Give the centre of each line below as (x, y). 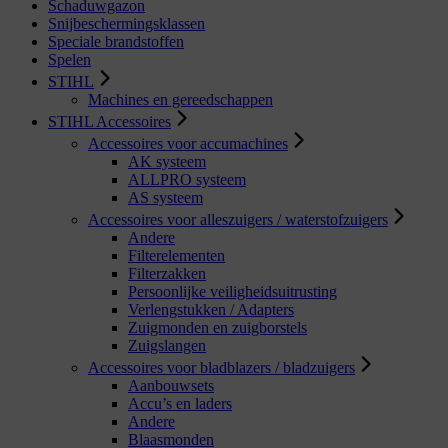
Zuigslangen (167, 345)
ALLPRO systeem (187, 179)
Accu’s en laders (180, 403)
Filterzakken (167, 273)
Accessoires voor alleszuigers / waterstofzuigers (238, 219)
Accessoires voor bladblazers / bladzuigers (221, 367)
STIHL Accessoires (109, 121)
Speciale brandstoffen (116, 41)
